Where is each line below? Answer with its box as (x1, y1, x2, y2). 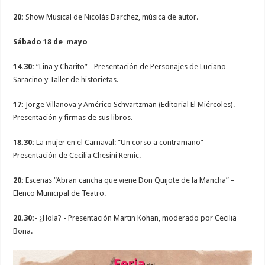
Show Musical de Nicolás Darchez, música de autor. (24, 12, 199, 21)
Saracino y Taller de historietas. (13, 75, 119, 84)
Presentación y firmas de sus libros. (13, 112, 133, 122)
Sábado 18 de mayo (13, 37, 88, 46)
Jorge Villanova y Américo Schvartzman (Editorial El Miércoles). (24, 99, 235, 109)
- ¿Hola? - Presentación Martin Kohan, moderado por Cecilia (34, 213, 237, 222)
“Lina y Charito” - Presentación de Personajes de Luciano (34, 62, 227, 71)
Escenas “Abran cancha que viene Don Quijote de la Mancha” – (24, 175, 235, 185)
